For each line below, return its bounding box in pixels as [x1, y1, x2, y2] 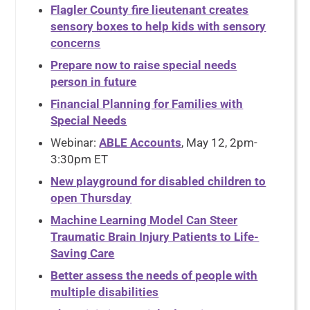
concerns [51, 36, 101, 50]
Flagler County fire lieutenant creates [51, 3, 249, 17]
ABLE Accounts [99, 136, 182, 149]
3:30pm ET [51, 152, 109, 166]
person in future [51, 75, 137, 89]
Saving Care [51, 246, 115, 260]
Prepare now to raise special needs [51, 58, 237, 72]
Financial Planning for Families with [51, 97, 244, 111]
